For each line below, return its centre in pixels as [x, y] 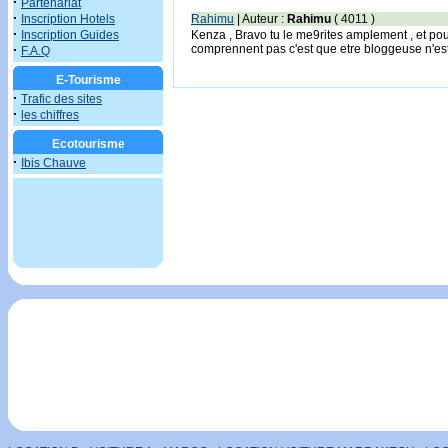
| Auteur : [260, 19]
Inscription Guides [70, 35]
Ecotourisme [88, 144]
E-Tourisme [88, 80]
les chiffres [50, 115]
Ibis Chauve [53, 163]
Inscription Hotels [68, 19]
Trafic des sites [61, 99]
